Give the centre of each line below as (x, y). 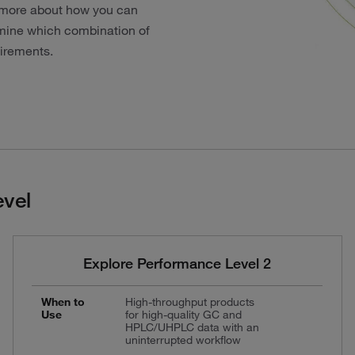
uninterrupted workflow (183, 340)
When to (63, 302)
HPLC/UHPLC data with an (192, 327)
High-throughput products (189, 302)
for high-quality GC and (183, 314)
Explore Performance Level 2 (177, 263)
